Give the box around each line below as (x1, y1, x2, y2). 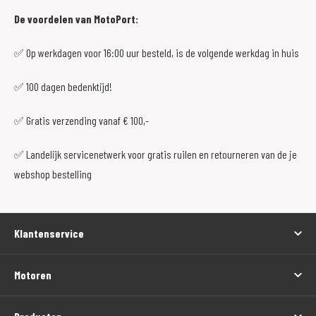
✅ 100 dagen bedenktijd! (14, 79, 112, 93)
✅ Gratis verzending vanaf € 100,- (14, 113, 149, 127)
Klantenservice (14, 226, 84, 240)
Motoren (14, 267, 51, 281)
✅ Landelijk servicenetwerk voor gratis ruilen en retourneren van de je (14, 147, 297, 161)
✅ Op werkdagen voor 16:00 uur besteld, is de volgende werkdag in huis (14, 45, 299, 59)
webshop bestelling (14, 166, 92, 181)
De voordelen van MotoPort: (14, 11, 138, 25)
